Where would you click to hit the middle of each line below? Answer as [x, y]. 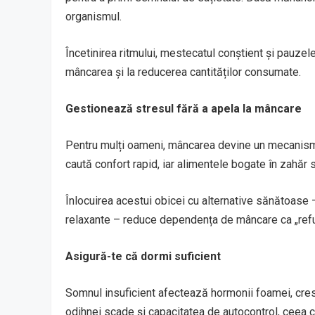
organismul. [94, 16]
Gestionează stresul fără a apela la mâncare [184, 108]
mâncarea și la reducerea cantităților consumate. [183, 72]
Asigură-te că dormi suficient [143, 256]
